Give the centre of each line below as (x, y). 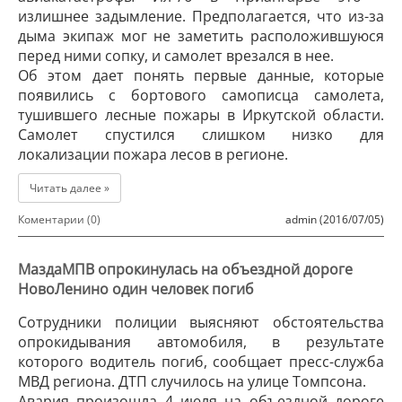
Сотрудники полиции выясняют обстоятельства (201, 322)
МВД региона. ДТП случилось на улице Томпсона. (192, 381)
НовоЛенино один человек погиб (136, 289)
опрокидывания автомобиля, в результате (201, 342)
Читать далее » (70, 188)
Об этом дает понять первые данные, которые (201, 75)
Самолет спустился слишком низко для (201, 135)
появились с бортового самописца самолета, (201, 95)
